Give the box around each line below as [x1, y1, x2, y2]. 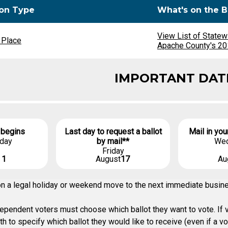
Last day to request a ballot [64, 127, 162, 136]
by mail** [97, 136, 129, 146]
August [95, 154, 121, 164]
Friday [102, 146, 124, 156]
